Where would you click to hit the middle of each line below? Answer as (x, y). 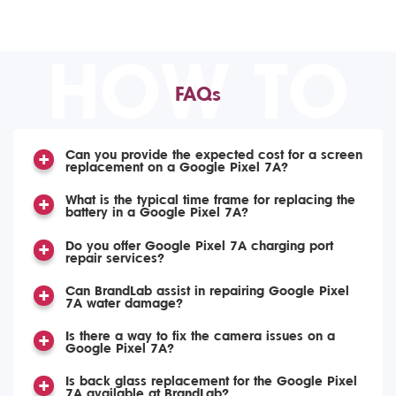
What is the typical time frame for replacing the (210, 201)
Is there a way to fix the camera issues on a (200, 337)
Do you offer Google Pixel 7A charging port (199, 246)
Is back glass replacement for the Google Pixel (211, 382)
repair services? (114, 258)
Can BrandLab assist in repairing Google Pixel (207, 291)
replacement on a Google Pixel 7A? (176, 168)
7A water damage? (124, 303)
